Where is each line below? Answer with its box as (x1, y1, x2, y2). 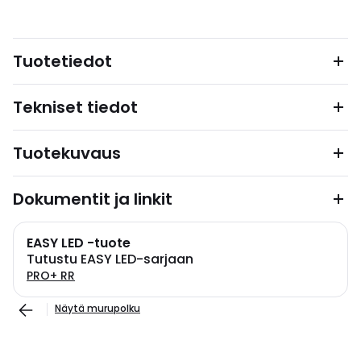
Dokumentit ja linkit (13, 188, 172, 210)
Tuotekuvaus (13, 142, 121, 164)
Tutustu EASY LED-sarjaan (27, 250, 193, 268)
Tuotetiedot (13, 50, 112, 73)
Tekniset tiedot (13, 96, 138, 118)
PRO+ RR (27, 268, 75, 284)
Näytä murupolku (55, 301, 140, 315)
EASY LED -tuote (27, 234, 131, 252)
